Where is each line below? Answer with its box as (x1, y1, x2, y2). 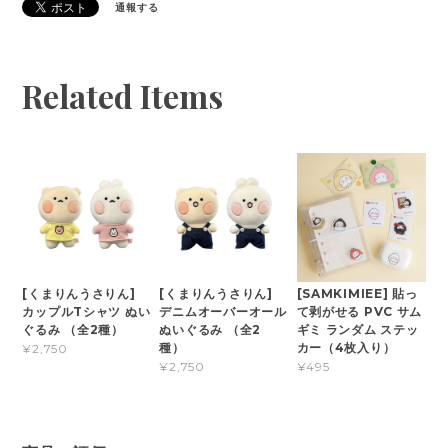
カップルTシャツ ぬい (22, 304, 151, 320)
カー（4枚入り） (296, 340, 396, 356)
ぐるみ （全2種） (22, 322, 137, 338)
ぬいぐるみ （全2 (159, 322, 261, 338)
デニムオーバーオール (159, 304, 287, 320)
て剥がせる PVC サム (296, 304, 423, 320)
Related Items (22, 74, 224, 118)
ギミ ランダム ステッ (296, 322, 419, 338)
